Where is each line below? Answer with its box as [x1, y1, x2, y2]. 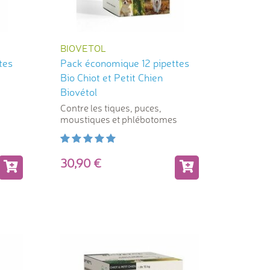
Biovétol [60, 86, 97, 99]
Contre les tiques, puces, [60, 102, 162, 115]
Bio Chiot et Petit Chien [60, 71, 163, 84]
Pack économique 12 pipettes [60, 57, 189, 70]
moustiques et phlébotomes [60, 113, 177, 126]
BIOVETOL [60, 42, 106, 55]
